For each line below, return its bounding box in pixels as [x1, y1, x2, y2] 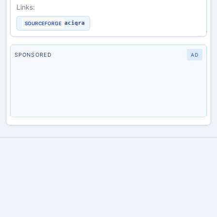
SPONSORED [15, 51, 52, 58]
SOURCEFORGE [25, 20, 62, 26]
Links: [16, 3, 35, 11]
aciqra [64, 20, 85, 26]
